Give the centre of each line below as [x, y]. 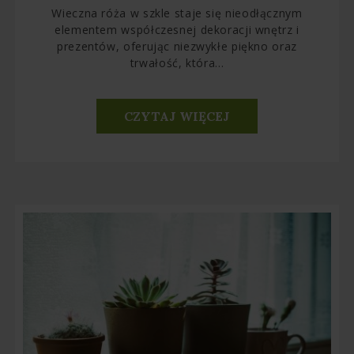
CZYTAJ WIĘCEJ [177, 117]
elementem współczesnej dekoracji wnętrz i [177, 30]
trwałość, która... [177, 63]
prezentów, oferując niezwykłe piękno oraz [177, 47]
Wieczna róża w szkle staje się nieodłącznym [177, 13]
